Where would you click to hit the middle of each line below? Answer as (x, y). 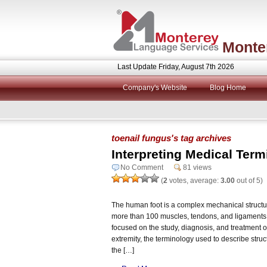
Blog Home (228, 88)
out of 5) (249, 180)
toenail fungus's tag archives (171, 138)
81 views (197, 167)
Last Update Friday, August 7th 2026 (176, 67)
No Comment (142, 167)
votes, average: (194, 180)
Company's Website (155, 88)
